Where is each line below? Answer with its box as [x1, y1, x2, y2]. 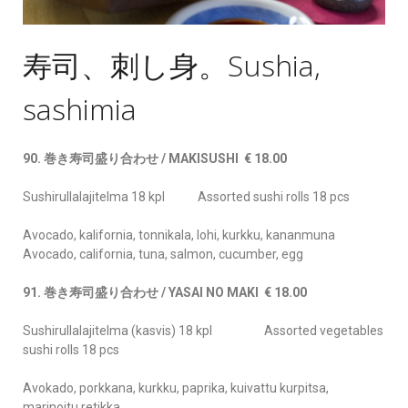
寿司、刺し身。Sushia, [23, 46, 321, 86]
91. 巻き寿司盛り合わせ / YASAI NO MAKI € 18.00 [23, 285, 307, 301]
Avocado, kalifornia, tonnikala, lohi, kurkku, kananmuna [23, 228, 335, 243]
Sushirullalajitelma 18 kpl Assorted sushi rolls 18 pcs [23, 189, 350, 205]
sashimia [23, 89, 137, 129]
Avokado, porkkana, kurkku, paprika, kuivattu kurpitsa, [23, 381, 329, 396]
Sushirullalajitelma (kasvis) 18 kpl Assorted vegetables [23, 323, 383, 339]
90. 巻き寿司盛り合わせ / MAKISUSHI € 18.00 [23, 151, 287, 167]
